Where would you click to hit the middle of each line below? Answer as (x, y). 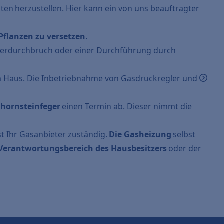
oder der (185, 148)
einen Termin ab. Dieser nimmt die (126, 106)
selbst (184, 134)
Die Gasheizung (140, 134)
